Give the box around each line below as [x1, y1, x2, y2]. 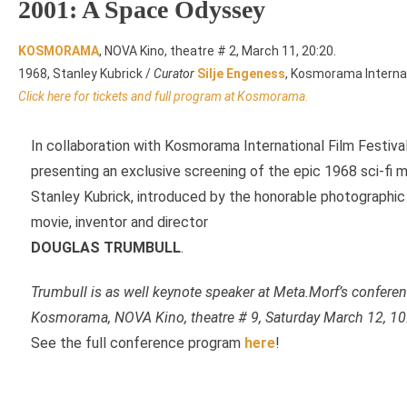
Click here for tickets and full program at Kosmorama [18, 89, 305, 104]
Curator [154, 66, 194, 81]
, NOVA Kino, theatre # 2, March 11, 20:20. [99, 44, 336, 58]
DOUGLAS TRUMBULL [31, 239, 181, 256]
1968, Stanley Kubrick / [18, 66, 154, 81]
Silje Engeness [197, 66, 285, 81]
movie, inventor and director [31, 213, 212, 231]
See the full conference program [31, 334, 244, 352]
